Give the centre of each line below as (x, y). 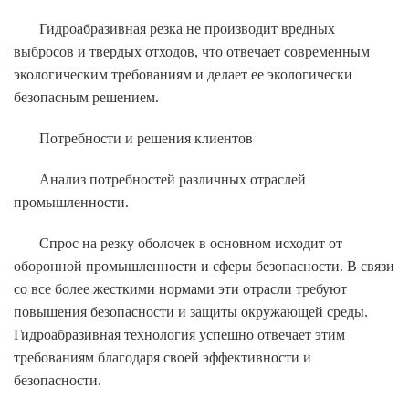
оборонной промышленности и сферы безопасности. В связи (204, 266)
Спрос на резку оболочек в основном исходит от (191, 243)
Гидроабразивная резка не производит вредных (187, 28)
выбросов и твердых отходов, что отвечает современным (192, 51)
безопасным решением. (86, 97)
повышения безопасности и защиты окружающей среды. (191, 311)
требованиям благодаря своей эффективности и (163, 357)
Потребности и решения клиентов (146, 138)
